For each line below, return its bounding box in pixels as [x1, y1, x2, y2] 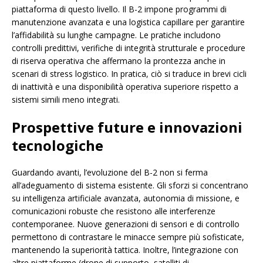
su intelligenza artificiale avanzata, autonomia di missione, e [12, 193, 240, 204]
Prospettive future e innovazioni [12, 117, 242, 137]
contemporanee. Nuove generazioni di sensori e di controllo [12, 218, 240, 230]
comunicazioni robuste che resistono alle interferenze [12, 205, 215, 217]
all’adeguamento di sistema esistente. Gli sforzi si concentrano [12, 180, 248, 191]
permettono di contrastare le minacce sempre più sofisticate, [12, 231, 244, 243]
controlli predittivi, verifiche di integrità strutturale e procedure [12, 42, 245, 54]
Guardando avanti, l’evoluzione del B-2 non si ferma [12, 167, 208, 178]
